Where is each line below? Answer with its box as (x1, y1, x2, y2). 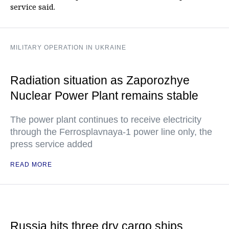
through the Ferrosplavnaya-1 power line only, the (10, 127, 212, 137)
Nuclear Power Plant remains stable (10, 89, 198, 102)
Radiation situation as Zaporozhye (10, 74, 190, 87)
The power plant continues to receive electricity (10, 114, 201, 125)
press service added (10, 139, 93, 149)
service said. (10, 2, 55, 12)
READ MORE (10, 161, 52, 168)
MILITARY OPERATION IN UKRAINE (10, 44, 126, 51)
